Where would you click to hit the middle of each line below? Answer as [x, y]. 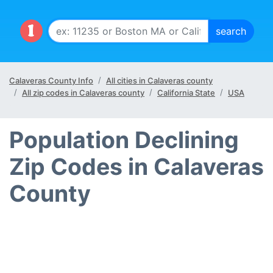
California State [186, 93]
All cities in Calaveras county [159, 80]
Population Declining [124, 140]
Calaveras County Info [51, 80]
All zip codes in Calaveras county [83, 93]
